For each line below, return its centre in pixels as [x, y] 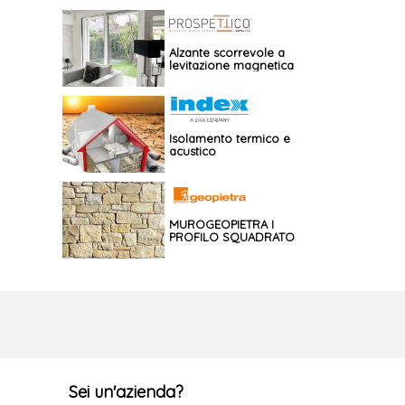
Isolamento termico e [229, 138]
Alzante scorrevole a [226, 52]
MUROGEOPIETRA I [221, 224]
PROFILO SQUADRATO [231, 236]
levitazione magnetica [231, 65]
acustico [192, 151]
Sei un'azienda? [126, 391]
